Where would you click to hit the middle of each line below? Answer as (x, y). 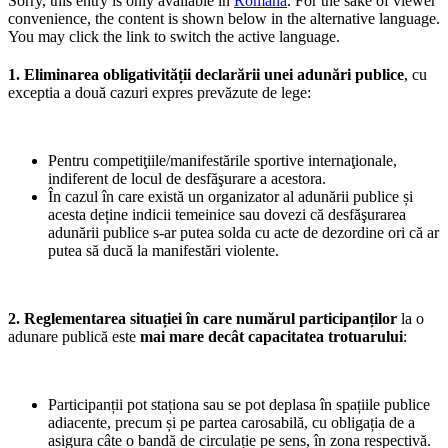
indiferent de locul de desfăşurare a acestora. (187, 178)
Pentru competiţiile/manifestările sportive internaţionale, (222, 160)
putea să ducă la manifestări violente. (163, 250)
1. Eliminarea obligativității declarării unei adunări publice (206, 74)
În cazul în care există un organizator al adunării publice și (230, 196)
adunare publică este (74, 336)
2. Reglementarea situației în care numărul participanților (202, 318)
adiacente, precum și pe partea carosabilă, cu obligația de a (231, 422)
